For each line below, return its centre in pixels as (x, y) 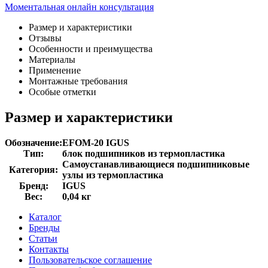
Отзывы (45, 38)
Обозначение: (33, 142)
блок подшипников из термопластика (144, 153)
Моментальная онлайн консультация (79, 7)
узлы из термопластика (113, 175)
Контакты (49, 249)
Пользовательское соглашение (90, 260)
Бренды (44, 227)
